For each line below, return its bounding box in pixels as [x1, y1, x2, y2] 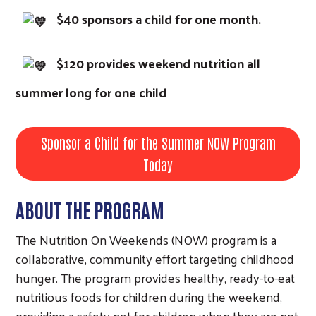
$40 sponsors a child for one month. [54, 7, 261, 31]
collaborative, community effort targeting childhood [16, 246, 294, 270]
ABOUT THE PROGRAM [16, 196, 164, 222]
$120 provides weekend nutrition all [54, 51, 260, 75]
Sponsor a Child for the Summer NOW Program [40, 133, 276, 152]
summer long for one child [16, 80, 166, 104]
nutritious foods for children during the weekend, [16, 284, 282, 308]
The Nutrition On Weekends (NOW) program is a [16, 227, 276, 251]
